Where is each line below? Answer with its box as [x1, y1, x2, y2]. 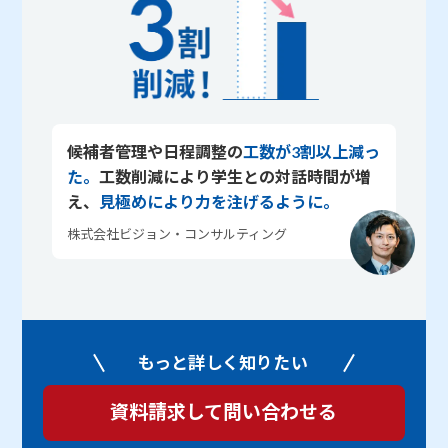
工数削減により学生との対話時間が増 [98, 167, 371, 187]
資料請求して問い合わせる [110, 400, 338, 424]
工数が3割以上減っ [242, 142, 380, 162]
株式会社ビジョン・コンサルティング [66, 226, 287, 243]
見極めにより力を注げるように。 [98, 192, 339, 212]
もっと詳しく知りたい [137, 352, 310, 374]
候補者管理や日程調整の [66, 142, 243, 162]
